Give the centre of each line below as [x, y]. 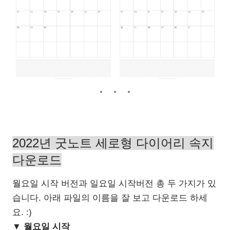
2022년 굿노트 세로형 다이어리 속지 [113, 143]
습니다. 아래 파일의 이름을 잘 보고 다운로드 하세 [110, 198]
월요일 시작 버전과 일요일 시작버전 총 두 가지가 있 [114, 183]
